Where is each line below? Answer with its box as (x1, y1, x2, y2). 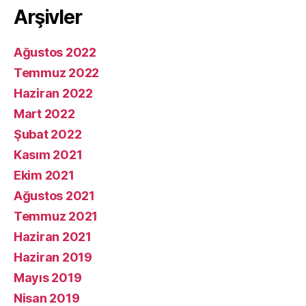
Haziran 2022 (14, 86, 93, 100)
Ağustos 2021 (14, 189, 95, 203)
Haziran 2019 (14, 250, 92, 264)
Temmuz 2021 (14, 209, 98, 223)
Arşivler (14, 5, 82, 29)
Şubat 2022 (14, 127, 82, 141)
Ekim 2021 (14, 168, 74, 182)
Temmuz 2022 (14, 66, 100, 80)
